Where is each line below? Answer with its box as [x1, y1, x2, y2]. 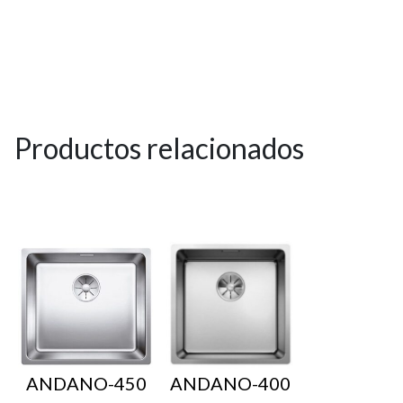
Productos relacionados [14, 130, 304, 166]
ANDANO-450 [26, 372, 147, 395]
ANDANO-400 [170, 372, 291, 395]
